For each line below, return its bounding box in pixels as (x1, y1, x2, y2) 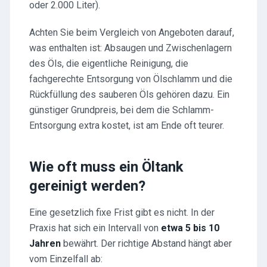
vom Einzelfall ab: (29, 253, 103, 265)
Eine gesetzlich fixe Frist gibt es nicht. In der (29, 207, 215, 218)
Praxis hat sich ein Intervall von (29, 222, 161, 234)
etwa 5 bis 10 (161, 222, 219, 234)
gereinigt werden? (29, 178, 145, 194)
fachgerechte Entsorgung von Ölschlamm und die (29, 73, 232, 85)
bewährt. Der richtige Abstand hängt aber (61, 238, 232, 249)
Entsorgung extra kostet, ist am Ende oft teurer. (29, 120, 224, 131)
